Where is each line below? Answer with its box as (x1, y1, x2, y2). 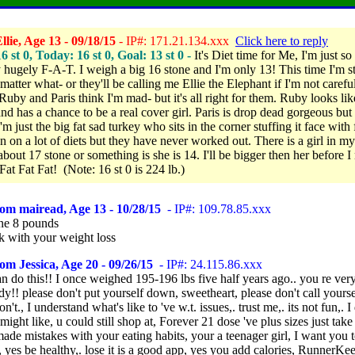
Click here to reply (235, 34, 328, 48)
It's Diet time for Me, (194, 48, 301, 62)
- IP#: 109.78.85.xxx (161, 202, 271, 216)
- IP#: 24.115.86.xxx (153, 258, 262, 271)
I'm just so (301, 48, 352, 62)
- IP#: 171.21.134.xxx (116, 34, 235, 48)
